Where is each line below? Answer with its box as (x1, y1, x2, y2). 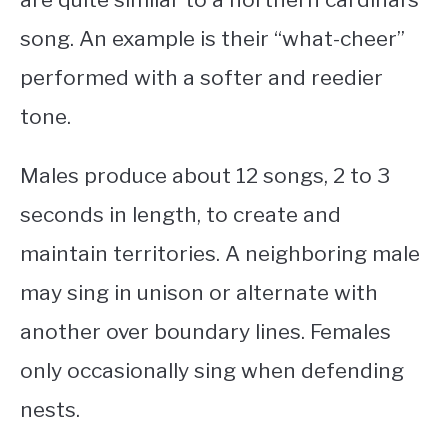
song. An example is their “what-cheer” (20, 26, 405, 52)
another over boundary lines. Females (20, 319, 391, 345)
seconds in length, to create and (20, 202, 341, 228)
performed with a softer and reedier (20, 65, 383, 91)
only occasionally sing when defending (20, 358, 404, 384)
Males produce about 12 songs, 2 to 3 (20, 163, 390, 189)
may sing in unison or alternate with (20, 280, 378, 306)
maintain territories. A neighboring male (20, 241, 420, 267)
